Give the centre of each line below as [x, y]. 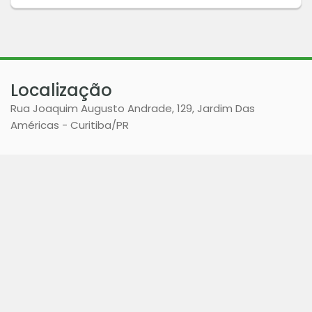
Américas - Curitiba [61, 125]
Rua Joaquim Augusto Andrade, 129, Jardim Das [133, 109]
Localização [61, 91]
